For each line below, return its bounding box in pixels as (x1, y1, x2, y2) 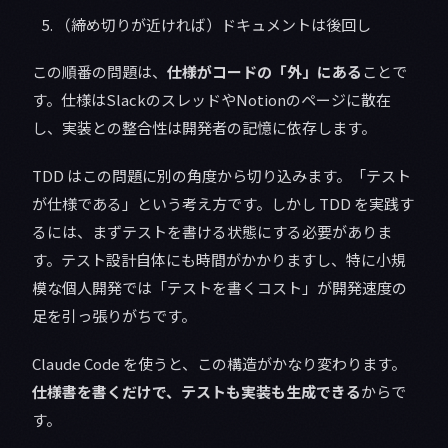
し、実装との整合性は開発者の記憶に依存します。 (32, 116, 376, 138)
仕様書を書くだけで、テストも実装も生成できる (32, 380, 361, 402)
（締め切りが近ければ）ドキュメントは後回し (56, 13, 371, 35)
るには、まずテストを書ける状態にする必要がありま (32, 220, 392, 242)
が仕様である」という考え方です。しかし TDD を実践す (32, 192, 414, 214)
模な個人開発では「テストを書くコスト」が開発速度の (32, 276, 407, 298)
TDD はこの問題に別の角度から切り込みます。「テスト (32, 164, 411, 186)
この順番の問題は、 (32, 60, 167, 82)
